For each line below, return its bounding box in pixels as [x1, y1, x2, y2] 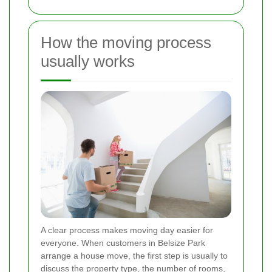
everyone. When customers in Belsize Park [41, 237, 205, 248]
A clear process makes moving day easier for [41, 225, 213, 235]
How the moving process [41, 33, 211, 52]
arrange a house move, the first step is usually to [41, 250, 228, 260]
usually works [41, 52, 135, 70]
